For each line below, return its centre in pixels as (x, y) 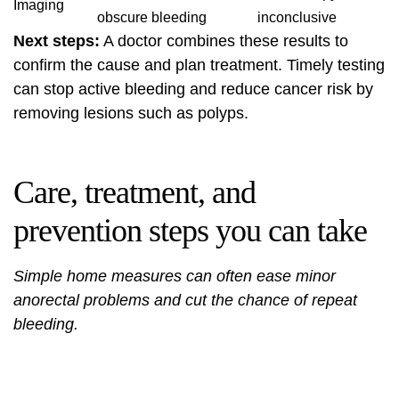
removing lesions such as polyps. (131, 113)
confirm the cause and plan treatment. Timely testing (199, 65)
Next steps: (57, 41)
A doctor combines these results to (224, 41)
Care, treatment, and (134, 192)
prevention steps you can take (190, 231)
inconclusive (297, 17)
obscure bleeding (152, 17)
